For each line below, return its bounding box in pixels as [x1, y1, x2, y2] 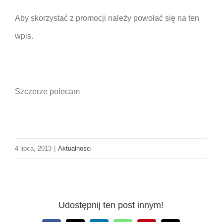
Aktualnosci [58, 144, 92, 152]
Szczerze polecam [15, 87, 80, 96]
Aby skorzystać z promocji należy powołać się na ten [15, 13, 199, 22]
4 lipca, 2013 [15, 144, 52, 152]
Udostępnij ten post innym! [58, 200, 164, 211]
